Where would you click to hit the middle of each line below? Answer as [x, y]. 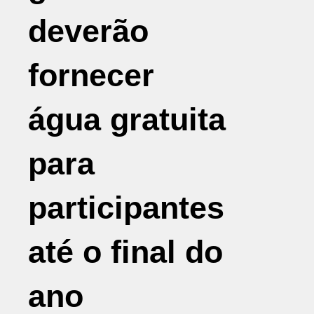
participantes [126, 208]
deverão [88, 31]
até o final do [125, 252]
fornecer [91, 75]
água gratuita [127, 120]
